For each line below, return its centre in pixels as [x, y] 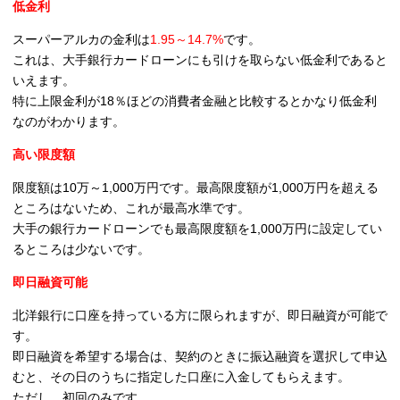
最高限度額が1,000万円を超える [287, 188]
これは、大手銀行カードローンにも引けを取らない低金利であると [200, 60]
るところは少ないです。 [81, 250]
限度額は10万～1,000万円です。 [104, 188]
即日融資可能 [50, 283]
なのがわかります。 [69, 122]
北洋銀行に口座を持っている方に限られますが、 [150, 316]
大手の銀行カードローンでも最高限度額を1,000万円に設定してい [197, 229]
